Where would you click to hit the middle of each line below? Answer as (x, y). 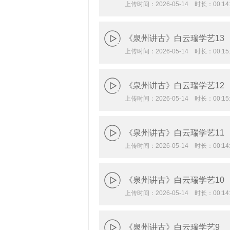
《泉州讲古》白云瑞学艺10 (175, 180)
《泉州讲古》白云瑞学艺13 (175, 38)
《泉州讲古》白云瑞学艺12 (175, 85)
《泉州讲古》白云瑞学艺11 (175, 133)
